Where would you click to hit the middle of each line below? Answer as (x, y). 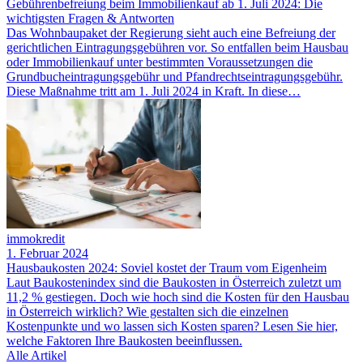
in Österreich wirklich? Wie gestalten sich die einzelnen (147, 312)
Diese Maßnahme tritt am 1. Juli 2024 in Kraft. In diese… (154, 92)
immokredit (36, 239)
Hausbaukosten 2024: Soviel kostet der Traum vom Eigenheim (167, 268)
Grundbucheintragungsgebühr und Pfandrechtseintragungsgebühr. (175, 77)
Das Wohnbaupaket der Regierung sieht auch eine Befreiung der (171, 33)
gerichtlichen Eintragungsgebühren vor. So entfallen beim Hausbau (177, 48)
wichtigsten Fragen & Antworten (90, 19)
